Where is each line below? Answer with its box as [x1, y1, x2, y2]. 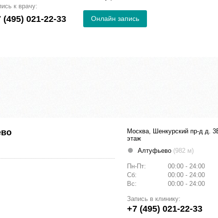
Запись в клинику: [127, 195, 181, 203]
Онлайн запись [91, 15, 139, 23]
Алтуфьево [138, 147, 173, 155]
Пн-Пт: [127, 163, 148, 170]
